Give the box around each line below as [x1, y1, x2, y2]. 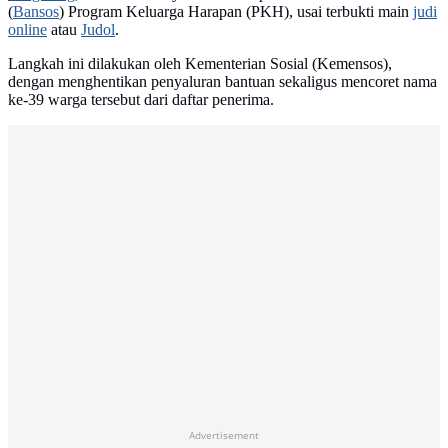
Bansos [13, 3, 59, 21]
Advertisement [189, 428, 259, 443]
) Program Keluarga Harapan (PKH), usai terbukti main [59, 3, 413, 21]
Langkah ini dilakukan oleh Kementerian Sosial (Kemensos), [8, 55, 392, 73]
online [8, 21, 47, 39]
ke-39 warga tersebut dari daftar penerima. [8, 91, 274, 109]
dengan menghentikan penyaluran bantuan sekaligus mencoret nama [8, 73, 437, 91]
